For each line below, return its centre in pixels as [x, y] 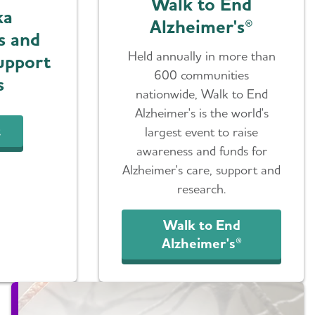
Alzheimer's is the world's [201, 112]
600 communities [202, 75]
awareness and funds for [201, 150]
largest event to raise [202, 131]
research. [202, 188]
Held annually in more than [201, 56]
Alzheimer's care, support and [202, 169]
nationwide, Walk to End [201, 94]
